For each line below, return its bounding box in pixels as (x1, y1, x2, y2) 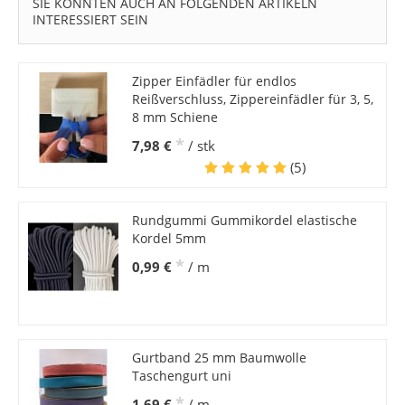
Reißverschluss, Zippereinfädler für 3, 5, (131, 90, 373, 108)
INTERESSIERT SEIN (32, 11, 148, 29)
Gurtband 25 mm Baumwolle (131, 349, 306, 367)
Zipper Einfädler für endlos (131, 72, 297, 90)
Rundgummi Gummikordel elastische (131, 212, 357, 230)
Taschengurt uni (131, 367, 231, 385)
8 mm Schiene (131, 108, 218, 127)
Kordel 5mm (131, 230, 206, 248)
